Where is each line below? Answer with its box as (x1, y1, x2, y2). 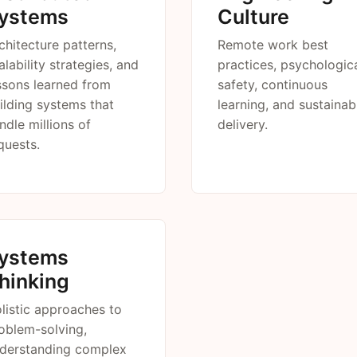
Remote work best (218, 37, 328, 53)
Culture (218, 5, 289, 29)
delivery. (218, 116, 268, 132)
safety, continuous (218, 76, 328, 92)
